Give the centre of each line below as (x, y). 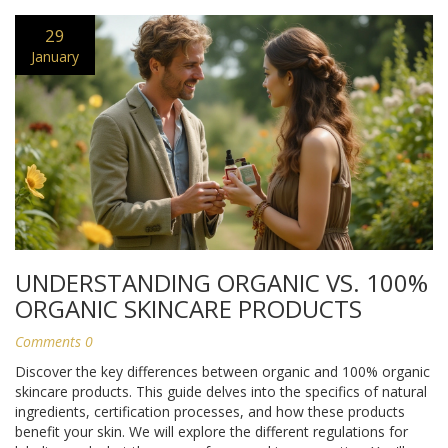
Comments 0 (54, 342)
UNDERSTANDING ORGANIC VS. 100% (221, 283)
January (55, 56)
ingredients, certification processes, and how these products (210, 412)
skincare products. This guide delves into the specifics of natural (221, 392)
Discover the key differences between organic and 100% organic (222, 372)
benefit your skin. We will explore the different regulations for (211, 432)
